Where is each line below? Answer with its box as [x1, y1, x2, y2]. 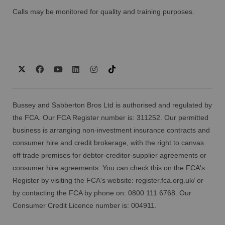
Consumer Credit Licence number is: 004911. [13, 201, 157, 209]
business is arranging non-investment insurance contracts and [13, 126, 210, 134]
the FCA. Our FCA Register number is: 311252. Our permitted [13, 114, 208, 122]
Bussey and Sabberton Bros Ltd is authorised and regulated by [13, 101, 212, 109]
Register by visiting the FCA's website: [13, 176, 134, 184]
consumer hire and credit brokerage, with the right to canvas [13, 139, 204, 147]
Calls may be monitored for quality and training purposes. [13, 8, 194, 16]
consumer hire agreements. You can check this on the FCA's [13, 164, 205, 172]
